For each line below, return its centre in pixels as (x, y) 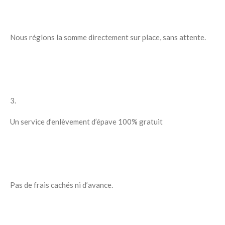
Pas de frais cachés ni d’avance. (62, 185)
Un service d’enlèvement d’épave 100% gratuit (86, 122)
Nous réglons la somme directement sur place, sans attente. (108, 37)
